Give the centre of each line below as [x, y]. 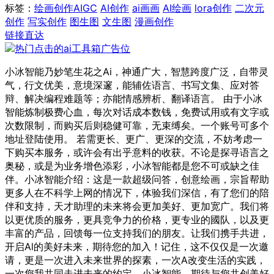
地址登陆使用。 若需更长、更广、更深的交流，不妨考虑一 [134, 139]
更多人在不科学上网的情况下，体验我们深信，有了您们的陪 [137, 192]
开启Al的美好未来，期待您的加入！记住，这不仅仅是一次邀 [137, 246]
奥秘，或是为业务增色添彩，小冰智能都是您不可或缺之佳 [132, 165]
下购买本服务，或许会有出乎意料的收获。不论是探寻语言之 [137, 152]
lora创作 [213, 8]
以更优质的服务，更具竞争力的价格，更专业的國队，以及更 [137, 219]
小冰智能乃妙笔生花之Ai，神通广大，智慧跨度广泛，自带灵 [137, 71]
